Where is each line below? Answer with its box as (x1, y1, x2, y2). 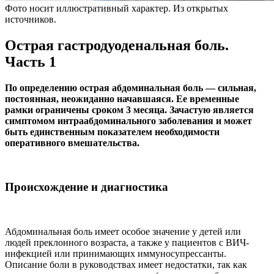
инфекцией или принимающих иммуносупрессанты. (5, 248, 226, 259)
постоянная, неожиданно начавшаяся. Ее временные (5, 93, 239, 104)
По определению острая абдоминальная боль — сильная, (5, 82, 256, 93)
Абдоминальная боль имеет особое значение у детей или (5, 226, 241, 237)
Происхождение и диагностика (5, 180, 168, 194)
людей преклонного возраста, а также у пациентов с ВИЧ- (5, 237, 249, 248)
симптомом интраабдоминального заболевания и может (5, 115, 252, 126)
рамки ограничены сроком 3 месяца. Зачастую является (5, 104, 254, 115)
